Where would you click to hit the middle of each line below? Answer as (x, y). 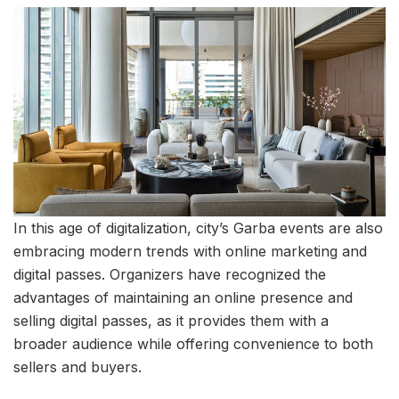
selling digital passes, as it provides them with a (171, 320)
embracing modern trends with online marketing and (190, 251)
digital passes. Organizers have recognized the (170, 274)
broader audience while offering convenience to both (193, 343)
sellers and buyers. (77, 366)
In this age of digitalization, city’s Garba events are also (198, 228)
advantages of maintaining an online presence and (183, 297)
